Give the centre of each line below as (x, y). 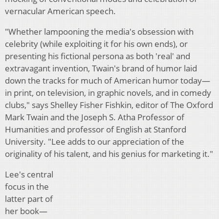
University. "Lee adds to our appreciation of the (95, 142)
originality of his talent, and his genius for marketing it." (109, 154)
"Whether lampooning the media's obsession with (99, 32)
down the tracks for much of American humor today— (108, 81)
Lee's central (29, 175)
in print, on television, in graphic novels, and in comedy (108, 93)
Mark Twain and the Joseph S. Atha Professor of (95, 117)
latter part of (29, 199)
